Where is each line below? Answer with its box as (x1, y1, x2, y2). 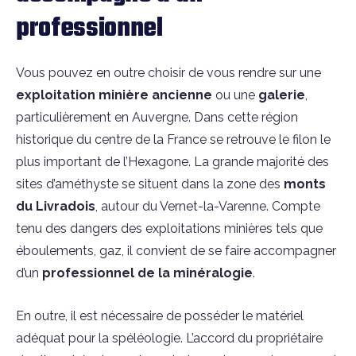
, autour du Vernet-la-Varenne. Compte (95, 199, 320, 214)
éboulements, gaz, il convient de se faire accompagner (16, 243, 336, 258)
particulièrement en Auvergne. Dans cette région (16, 110, 298, 125)
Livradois (36, 199, 95, 214)
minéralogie (173, 265, 253, 281)
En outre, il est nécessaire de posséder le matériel (16, 308, 304, 323)
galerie (258, 87, 305, 103)
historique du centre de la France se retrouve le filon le (16, 132, 331, 147)
